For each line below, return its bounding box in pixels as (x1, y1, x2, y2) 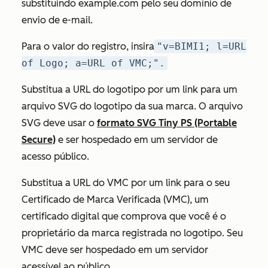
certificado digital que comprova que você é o (22, 211, 226, 222)
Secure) (22, 134, 56, 145)
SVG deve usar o (22, 117, 97, 129)
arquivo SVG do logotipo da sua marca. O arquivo (22, 100, 243, 112)
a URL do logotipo (65, 84, 145, 95)
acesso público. (22, 151, 92, 162)
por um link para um (145, 84, 237, 95)
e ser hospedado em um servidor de (56, 134, 218, 145)
